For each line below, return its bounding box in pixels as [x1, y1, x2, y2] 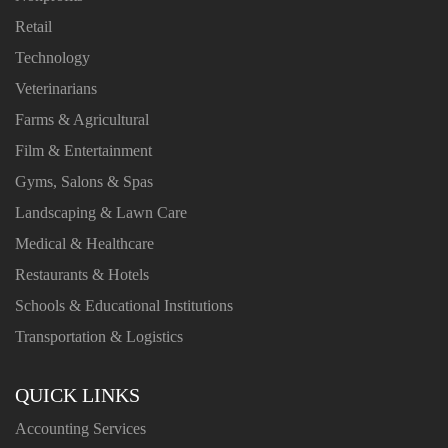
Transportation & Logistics [15, 327, 183, 345]
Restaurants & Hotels [15, 265, 149, 283]
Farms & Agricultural [15, 110, 149, 128]
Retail [15, 17, 52, 35]
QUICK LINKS [15, 383, 140, 406]
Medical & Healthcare [15, 234, 154, 252]
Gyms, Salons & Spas [15, 172, 153, 190]
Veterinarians [15, 79, 97, 97]
